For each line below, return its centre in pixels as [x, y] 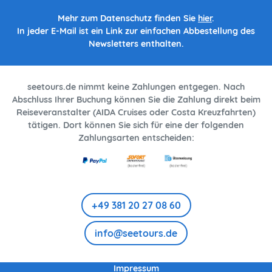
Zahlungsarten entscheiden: [136, 138]
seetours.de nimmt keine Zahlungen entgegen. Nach [136, 87]
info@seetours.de [136, 233]
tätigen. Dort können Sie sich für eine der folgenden [136, 125]
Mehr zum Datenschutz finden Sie [128, 19]
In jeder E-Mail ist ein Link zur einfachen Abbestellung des [136, 31]
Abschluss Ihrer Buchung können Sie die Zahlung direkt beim [136, 100]
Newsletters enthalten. [136, 44]
